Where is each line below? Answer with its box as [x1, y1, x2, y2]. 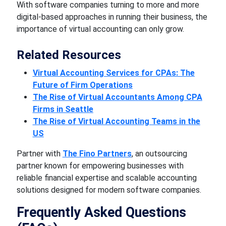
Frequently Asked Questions [16, 204, 186, 220]
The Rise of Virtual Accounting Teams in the [32, 117, 200, 126]
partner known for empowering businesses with [16, 161, 184, 171]
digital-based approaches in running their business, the [16, 12, 207, 22]
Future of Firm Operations [32, 80, 133, 90]
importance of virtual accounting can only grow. [16, 24, 184, 34]
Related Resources [16, 48, 121, 62]
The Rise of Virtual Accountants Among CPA [32, 92, 202, 102]
